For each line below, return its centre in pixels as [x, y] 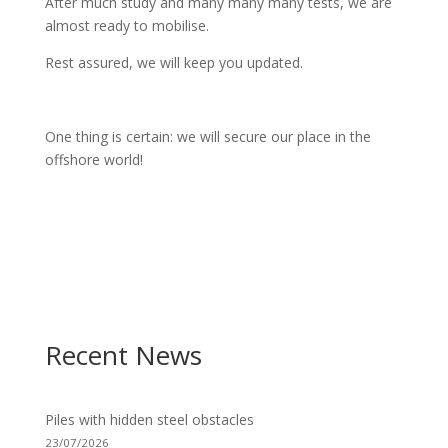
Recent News [123, 355]
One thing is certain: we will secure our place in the [207, 136]
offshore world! [93, 159]
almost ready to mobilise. [126, 25]
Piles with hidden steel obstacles [149, 419]
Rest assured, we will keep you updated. [173, 62]
